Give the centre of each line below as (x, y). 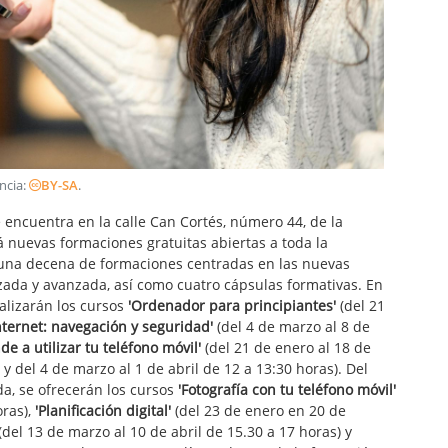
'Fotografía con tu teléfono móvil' (287, 390)
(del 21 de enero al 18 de (286, 348)
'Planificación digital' (103, 411)
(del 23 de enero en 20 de (258, 411)
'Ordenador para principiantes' (232, 306)
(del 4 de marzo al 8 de (291, 327)
